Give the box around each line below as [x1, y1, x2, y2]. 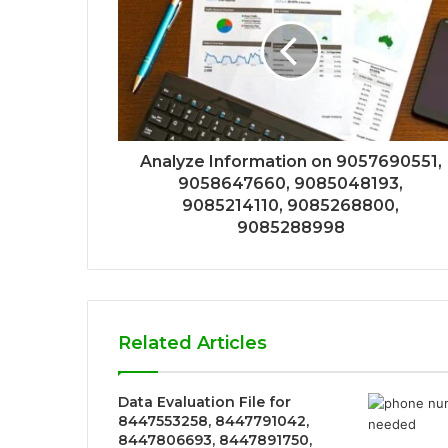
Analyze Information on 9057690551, [139, 152, 442, 172]
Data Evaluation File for [118, 393, 291, 412]
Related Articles [118, 332, 267, 355]
